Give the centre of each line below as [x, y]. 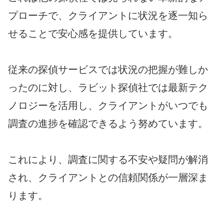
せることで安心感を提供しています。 [93, 33]
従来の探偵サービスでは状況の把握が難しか [108, 69]
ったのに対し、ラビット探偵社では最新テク [108, 87]
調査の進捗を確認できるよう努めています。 [108, 123]
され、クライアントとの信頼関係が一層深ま [108, 177]
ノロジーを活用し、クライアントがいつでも [108, 105]
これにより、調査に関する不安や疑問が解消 [108, 159]
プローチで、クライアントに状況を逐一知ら [108, 15]
